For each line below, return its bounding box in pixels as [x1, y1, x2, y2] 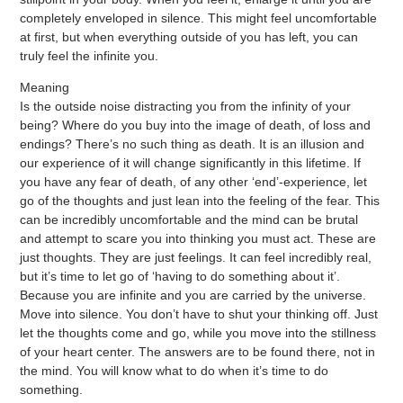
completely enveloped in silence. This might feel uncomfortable [20, 10, 378, 25]
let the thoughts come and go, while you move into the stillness [20, 326, 377, 341]
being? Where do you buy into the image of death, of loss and [20, 118, 372, 133]
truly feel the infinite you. [20, 48, 159, 63]
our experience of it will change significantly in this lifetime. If [20, 156, 362, 171]
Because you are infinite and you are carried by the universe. [20, 288, 367, 303]
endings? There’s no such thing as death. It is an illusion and [20, 137, 365, 152]
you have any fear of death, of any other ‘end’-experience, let [20, 175, 368, 190]
